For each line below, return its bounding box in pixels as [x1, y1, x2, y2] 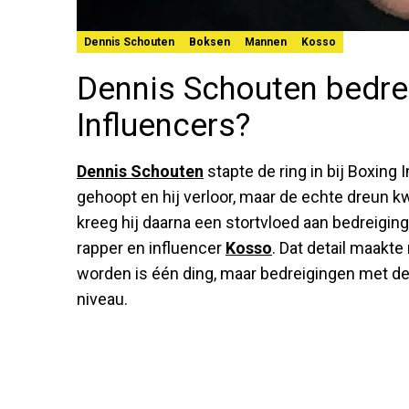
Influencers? [77, 106, 250, 144]
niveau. [77, 288, 128, 309]
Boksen [189, 35, 230, 48]
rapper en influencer [77, 237, 225, 257]
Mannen [245, 35, 287, 48]
